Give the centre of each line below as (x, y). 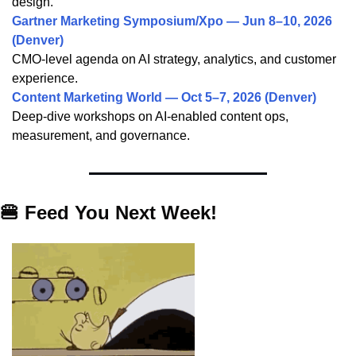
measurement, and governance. (101, 136)
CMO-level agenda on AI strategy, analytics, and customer (174, 60)
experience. (45, 79)
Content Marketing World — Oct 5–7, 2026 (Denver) (164, 98)
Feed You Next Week (118, 213)
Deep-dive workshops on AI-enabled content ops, (150, 117)
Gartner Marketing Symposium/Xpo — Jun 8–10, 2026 (172, 21)
